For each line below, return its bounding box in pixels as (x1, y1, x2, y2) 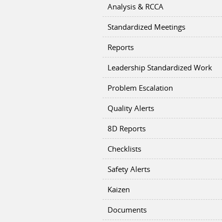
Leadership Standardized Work (108, 62, 212, 72)
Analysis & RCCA (108, 1, 164, 11)
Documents (108, 205, 147, 215)
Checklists (108, 144, 141, 154)
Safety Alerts (108, 164, 150, 174)
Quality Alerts (108, 103, 154, 113)
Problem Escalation (108, 83, 173, 93)
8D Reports (108, 123, 146, 133)
